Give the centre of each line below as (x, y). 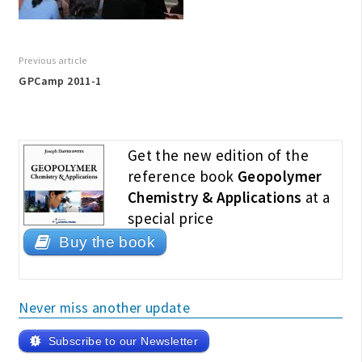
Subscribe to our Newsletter (123, 341)
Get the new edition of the (218, 156)
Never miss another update (105, 308)
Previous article (53, 61)
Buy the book (107, 242)
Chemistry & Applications (215, 198)
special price (170, 219)
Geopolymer (280, 177)
